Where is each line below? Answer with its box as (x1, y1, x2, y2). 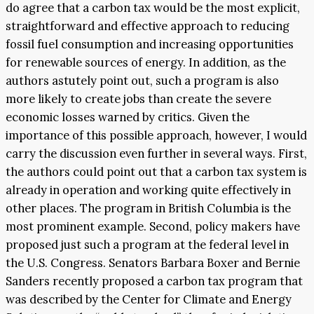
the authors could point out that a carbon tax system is (6, 164, 307, 180)
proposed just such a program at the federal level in (6, 237, 289, 253)
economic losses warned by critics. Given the (6, 109, 250, 125)
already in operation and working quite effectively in (6, 182, 291, 198)
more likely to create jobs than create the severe (6, 91, 271, 107)
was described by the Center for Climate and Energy (6, 292, 292, 308)
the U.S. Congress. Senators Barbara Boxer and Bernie (6, 255, 300, 271)
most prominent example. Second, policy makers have (6, 219, 300, 235)
